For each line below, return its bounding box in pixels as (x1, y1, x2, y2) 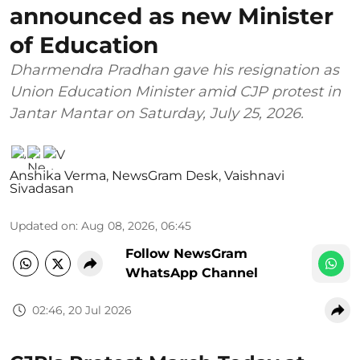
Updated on (10, 219, 76, 234)
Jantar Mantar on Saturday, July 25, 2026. (10, 104, 304, 123)
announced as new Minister (10, 2, 333, 31)
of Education (10, 31, 158, 59)
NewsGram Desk (112, 168, 219, 184)
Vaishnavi (224, 168, 284, 184)
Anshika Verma (10, 168, 106, 184)
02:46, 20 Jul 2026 (32, 302, 132, 317)
